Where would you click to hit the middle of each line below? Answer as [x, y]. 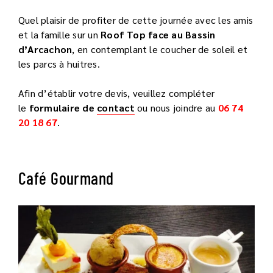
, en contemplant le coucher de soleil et [160, 49]
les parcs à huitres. [59, 63]
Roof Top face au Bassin [158, 34]
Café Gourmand [66, 178]
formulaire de [63, 107]
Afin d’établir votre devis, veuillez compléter [117, 93]
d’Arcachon [45, 49]
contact [116, 107]
